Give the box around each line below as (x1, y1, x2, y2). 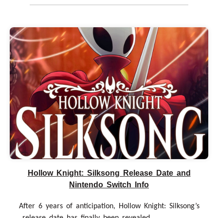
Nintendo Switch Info (69, 180, 149, 189)
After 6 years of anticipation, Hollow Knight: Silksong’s (18, 202, 200, 210)
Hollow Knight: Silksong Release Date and (27, 168, 191, 177)
